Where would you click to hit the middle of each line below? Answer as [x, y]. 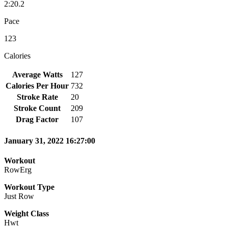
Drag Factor [37, 119]
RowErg [18, 170]
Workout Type [29, 187]
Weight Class [26, 214]
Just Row [19, 196]
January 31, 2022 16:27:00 [50, 141]
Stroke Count [37, 108]
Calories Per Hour [37, 85]
